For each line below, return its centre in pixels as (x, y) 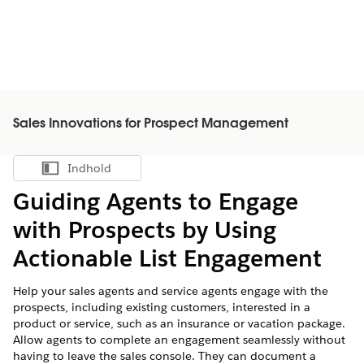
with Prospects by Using (145, 230)
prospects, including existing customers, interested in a (162, 307)
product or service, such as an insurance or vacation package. (179, 323)
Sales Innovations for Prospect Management (151, 124)
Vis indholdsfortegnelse (132, 172)
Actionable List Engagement (167, 258)
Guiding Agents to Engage (156, 201)
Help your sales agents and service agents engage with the (171, 291)
